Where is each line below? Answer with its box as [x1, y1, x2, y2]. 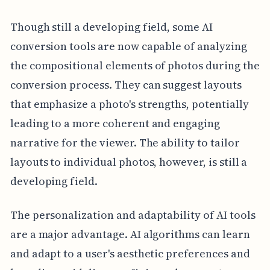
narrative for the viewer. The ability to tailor [10, 134, 240, 150]
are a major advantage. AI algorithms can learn [10, 226, 250, 242]
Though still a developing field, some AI [10, 19, 213, 34]
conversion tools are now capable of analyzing [10, 38, 247, 54]
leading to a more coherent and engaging [10, 115, 220, 131]
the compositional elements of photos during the [10, 57, 260, 73]
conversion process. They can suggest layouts [10, 77, 242, 92]
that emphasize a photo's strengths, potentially [10, 96, 249, 111]
